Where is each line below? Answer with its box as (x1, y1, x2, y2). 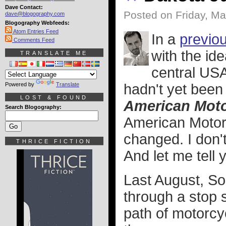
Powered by (5, 81, 36, 87)
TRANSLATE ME (20, 50, 88, 56)
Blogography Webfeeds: (5, 20, 70, 26)
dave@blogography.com (5, 11, 65, 17)
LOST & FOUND (20, 94, 88, 100)
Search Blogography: (5, 104, 62, 110)
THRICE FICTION (16, 138, 92, 144)
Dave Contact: (5, 4, 43, 10)
